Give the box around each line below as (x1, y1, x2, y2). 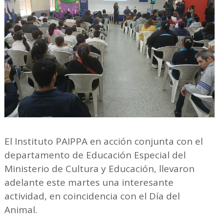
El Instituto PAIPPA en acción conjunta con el (4, 135, 203, 148)
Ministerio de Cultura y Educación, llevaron (4, 162, 195, 175)
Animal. (4, 203, 37, 217)
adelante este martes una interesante (4, 176, 174, 189)
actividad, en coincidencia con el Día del (4, 190, 180, 203)
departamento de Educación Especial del (4, 149, 186, 162)
